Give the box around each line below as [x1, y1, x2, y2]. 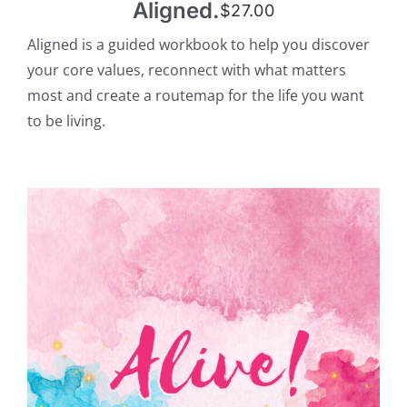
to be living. [26, 111, 105, 132]
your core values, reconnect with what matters [26, 60, 346, 81]
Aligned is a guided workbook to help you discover [26, 35, 370, 55]
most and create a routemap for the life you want [26, 85, 364, 106]
